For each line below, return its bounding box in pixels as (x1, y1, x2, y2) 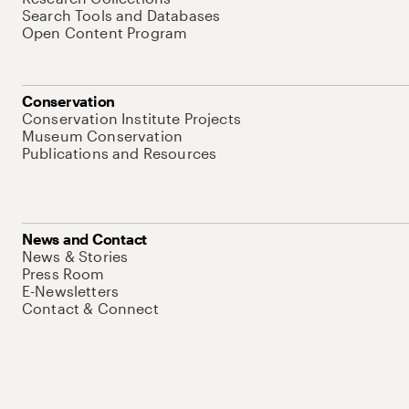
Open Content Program (22, 24, 188, 41)
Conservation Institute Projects (22, 110, 241, 127)
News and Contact (22, 230, 148, 247)
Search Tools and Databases (22, 6, 221, 24)
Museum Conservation (22, 127, 184, 144)
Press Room (22, 265, 105, 282)
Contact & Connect (22, 299, 159, 317)
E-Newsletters (22, 282, 120, 299)
